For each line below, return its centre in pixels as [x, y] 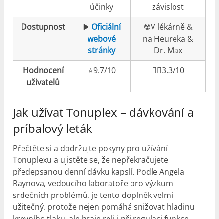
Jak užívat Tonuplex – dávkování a [103, 112]
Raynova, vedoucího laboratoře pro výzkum [93, 183]
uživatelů [43, 82]
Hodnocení [43, 70]
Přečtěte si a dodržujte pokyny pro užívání [90, 148]
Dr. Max [168, 50]
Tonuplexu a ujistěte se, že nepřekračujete [91, 160]
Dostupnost [43, 27]
